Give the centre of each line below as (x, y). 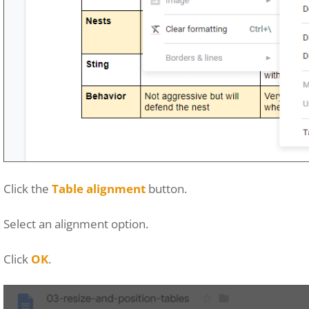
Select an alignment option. (76, 223)
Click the (28, 188)
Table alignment (99, 188)
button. (166, 188)
